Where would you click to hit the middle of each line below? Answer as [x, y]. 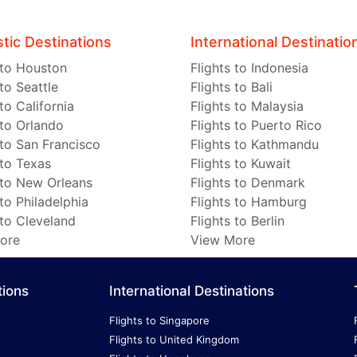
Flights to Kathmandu [255, 145]
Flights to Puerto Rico [256, 126]
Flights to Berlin [237, 221]
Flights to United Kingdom [174, 340]
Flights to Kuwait [241, 164]
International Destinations [191, 291]
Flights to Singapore [159, 321]
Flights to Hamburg [249, 202]
